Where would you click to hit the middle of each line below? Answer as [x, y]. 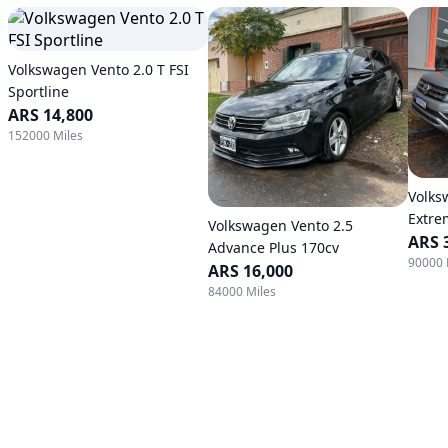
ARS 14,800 [50, 115]
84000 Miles [242, 291]
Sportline [38, 91]
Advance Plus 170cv [273, 247]
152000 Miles [45, 135]
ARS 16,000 [250, 271]
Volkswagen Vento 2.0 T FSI [98, 69]
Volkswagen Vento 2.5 [280, 225]
